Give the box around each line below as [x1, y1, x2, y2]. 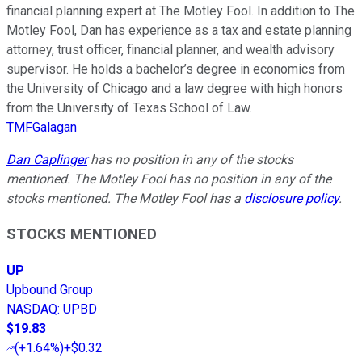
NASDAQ [6, 301, 57, 318]
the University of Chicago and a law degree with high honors [6, 80, 343, 96]
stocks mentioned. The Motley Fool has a [6, 190, 244, 206]
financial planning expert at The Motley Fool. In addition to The [6, 2, 355, 19]
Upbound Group [6, 282, 93, 298]
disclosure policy [244, 190, 339, 206]
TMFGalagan [6, 119, 77, 135]
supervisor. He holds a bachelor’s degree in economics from [6, 61, 345, 77]
